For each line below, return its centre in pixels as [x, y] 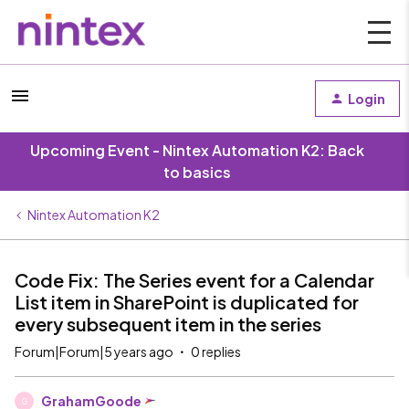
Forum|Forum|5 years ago [94, 351]
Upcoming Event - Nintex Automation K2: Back [197, 150]
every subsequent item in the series [168, 324]
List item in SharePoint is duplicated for [187, 302]
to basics [197, 172]
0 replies [216, 351]
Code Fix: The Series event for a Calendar [194, 280]
